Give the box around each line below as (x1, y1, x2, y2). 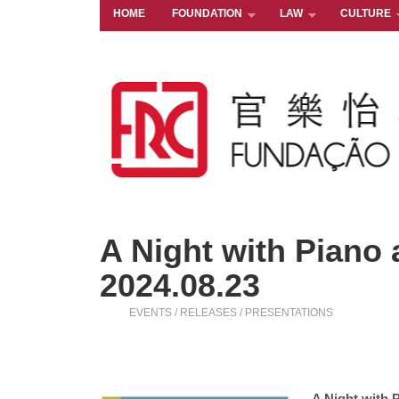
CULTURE (340, 7, 391, 20)
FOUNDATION (172, 7, 242, 20)
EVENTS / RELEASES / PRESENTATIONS (129, 306, 333, 320)
